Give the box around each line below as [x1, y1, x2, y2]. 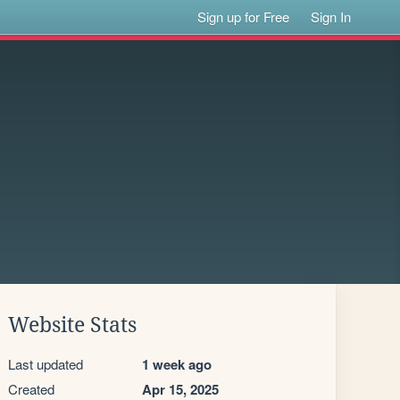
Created [8, 379, 54, 398]
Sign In [311, 7, 352, 26]
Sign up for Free [197, 7, 290, 26]
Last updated [8, 354, 83, 373]
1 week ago [142, 354, 212, 374]
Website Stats [8, 313, 137, 337]
